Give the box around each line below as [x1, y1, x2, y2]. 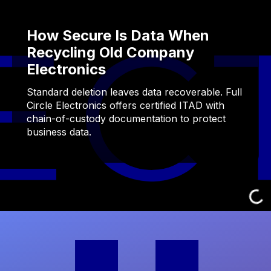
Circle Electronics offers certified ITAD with [27, 99, 224, 112]
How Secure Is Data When [27, 27, 209, 45]
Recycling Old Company [27, 44, 194, 62]
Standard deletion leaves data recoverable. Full [27, 86, 242, 99]
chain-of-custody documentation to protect [27, 113, 226, 125]
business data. [27, 126, 91, 139]
